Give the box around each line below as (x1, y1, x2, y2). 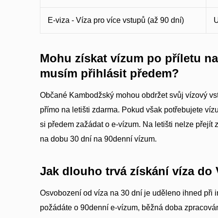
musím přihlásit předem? (40, 67, 179, 80)
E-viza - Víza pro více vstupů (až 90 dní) (48, 16, 184, 24)
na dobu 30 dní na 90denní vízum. (40, 135, 157, 143)
